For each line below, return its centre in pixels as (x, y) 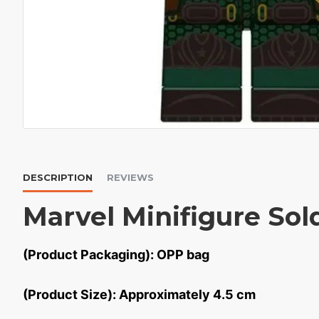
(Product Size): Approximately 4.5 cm (139, 294)
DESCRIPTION (58, 177)
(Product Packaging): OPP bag (116, 255)
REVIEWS (130, 177)
